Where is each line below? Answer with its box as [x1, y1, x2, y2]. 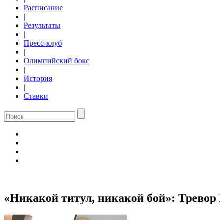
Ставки [24, 92, 48, 100]
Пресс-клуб [24, 39, 62, 47]
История [24, 74, 52, 82]
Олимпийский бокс [24, 56, 89, 65]
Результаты [24, 21, 60, 29]
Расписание [24, 3, 63, 12]
